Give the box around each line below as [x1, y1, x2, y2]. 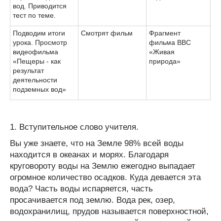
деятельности [13, 75, 57, 84]
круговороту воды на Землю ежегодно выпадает [10, 161, 195, 171]
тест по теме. [13, 11, 56, 19]
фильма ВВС [149, 38, 191, 46]
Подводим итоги [13, 29, 65, 37]
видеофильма [13, 47, 58, 56]
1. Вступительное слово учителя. [10, 122, 139, 132]
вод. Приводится [13, 1, 67, 10]
